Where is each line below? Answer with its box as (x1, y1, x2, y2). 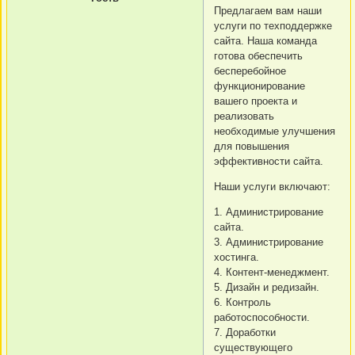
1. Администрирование (214, 205, 323, 218)
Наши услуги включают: (214, 180, 330, 193)
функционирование (214, 79, 305, 92)
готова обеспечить (214, 49, 303, 62)
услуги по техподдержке (214, 19, 332, 32)
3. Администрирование (214, 235, 323, 248)
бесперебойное (214, 64, 286, 77)
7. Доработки (214, 326, 276, 338)
